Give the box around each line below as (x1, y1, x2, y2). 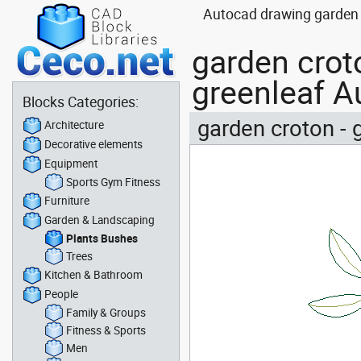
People (44, 286, 78, 301)
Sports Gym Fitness (66, 174, 160, 189)
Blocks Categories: (23, 92, 139, 111)
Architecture (44, 117, 104, 132)
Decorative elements (44, 136, 143, 151)
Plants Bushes (66, 230, 138, 246)
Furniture (44, 193, 89, 208)
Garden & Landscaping (44, 212, 155, 227)
